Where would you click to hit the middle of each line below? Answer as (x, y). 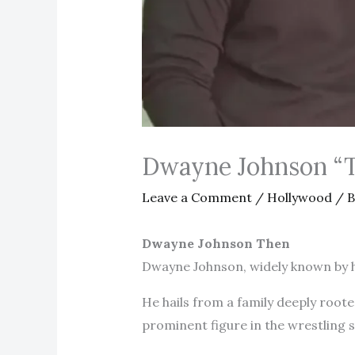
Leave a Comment (197, 197)
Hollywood (299, 197)
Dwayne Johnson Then (216, 243)
